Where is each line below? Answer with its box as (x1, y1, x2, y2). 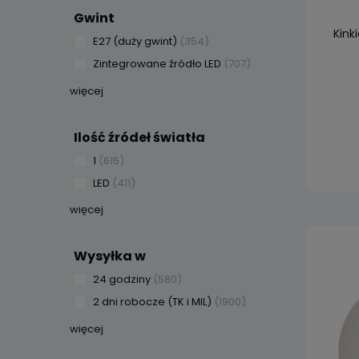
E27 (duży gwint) (93, 34, 177, 49)
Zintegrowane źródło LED (93, 56, 221, 71)
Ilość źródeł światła (74, 127, 205, 147)
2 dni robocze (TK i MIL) (93, 294, 212, 309)
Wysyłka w (74, 247, 146, 265)
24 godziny (93, 272, 151, 287)
